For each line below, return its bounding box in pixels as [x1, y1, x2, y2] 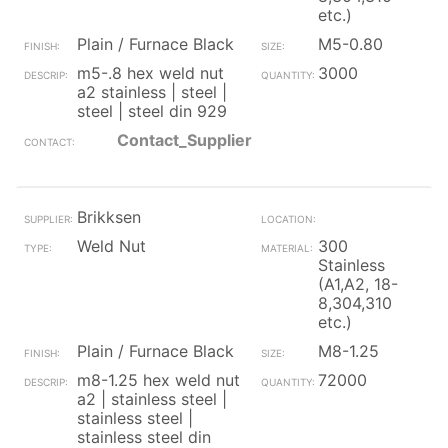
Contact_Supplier [117, 130, 252, 150]
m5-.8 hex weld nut [77, 63, 224, 83]
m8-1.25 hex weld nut [77, 370, 240, 390]
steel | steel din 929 [77, 101, 227, 121]
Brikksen [77, 207, 141, 227]
